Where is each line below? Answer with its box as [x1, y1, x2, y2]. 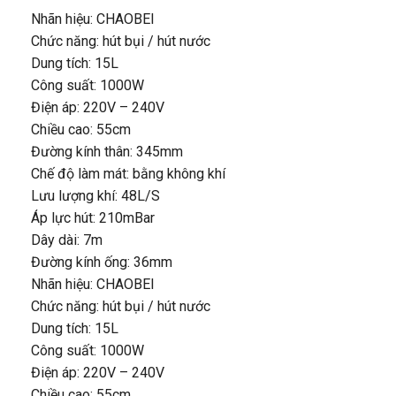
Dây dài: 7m [31, 231, 103, 248]
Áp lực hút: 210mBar [31, 209, 155, 226]
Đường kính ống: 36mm [31, 253, 172, 270]
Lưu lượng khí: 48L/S [31, 187, 160, 204]
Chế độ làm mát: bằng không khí [31, 164, 225, 182]
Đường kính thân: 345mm [31, 142, 183, 160]
